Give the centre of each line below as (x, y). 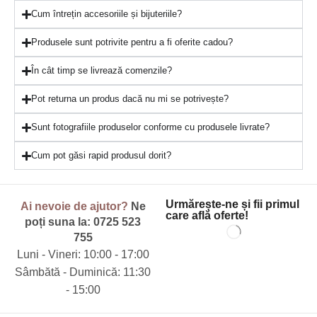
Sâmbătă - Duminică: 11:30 (83, 272)
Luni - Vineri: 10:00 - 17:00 (83, 255)
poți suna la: (59, 222)
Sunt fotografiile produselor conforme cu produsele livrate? (151, 127)
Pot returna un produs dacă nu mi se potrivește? (130, 99)
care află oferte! (207, 216)
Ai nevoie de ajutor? (74, 207)
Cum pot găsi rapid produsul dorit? (102, 156)
